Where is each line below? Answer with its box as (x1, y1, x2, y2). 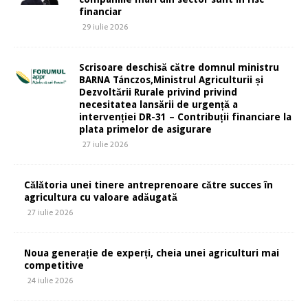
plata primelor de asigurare (79, 124, 212, 135)
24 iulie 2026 (27, 274, 73, 287)
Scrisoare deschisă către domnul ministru (79, 62, 279, 74)
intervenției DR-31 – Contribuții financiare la (79, 111, 291, 123)
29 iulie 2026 (82, 21, 128, 34)
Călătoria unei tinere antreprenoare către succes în (24, 179, 273, 191)
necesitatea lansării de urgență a (79, 99, 238, 111)
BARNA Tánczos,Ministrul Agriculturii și (79, 74, 263, 86)
